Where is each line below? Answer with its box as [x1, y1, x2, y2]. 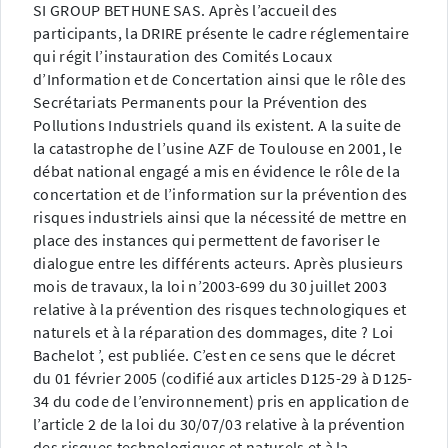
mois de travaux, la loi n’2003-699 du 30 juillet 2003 [33, 276, 387, 297]
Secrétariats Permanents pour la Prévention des [33, 92, 368, 113]
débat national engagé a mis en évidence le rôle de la [33, 161, 400, 182]
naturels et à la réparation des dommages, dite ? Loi [33, 322, 394, 343]
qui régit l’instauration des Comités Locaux [33, 46, 332, 67]
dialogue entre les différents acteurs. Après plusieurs [33, 253, 404, 274]
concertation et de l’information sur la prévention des [33, 184, 408, 205]
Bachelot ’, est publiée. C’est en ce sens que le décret [33, 345, 396, 366]
